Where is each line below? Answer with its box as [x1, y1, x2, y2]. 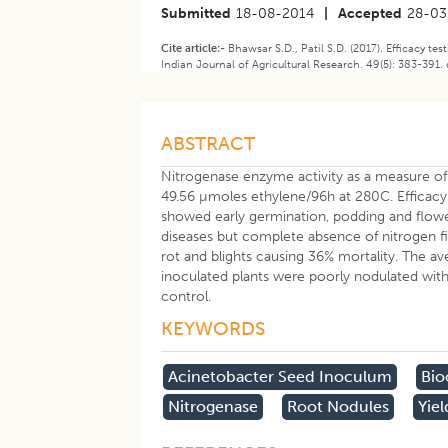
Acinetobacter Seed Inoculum [168, 367, 393, 386]
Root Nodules [287, 397, 390, 416]
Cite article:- [161, 41, 229, 55]
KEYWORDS [161, 317, 266, 340]
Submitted [161, 5, 232, 22]
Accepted [338, 5, 403, 22]
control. [161, 288, 212, 305]
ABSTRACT [161, 132, 256, 155]
